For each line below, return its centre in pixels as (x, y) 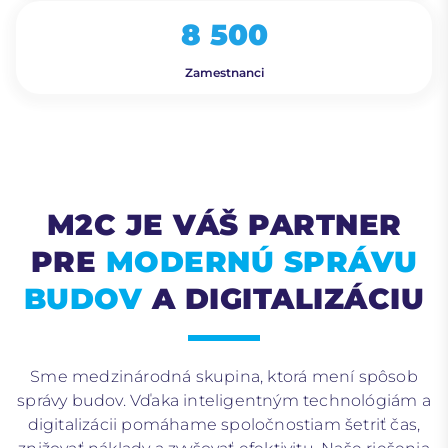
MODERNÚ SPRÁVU (261, 262)
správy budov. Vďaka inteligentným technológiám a (224, 401)
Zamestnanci (224, 73)
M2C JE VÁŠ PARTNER (224, 225)
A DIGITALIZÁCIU (283, 299)
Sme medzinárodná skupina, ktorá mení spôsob (224, 377)
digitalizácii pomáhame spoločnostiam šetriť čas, (224, 425)
